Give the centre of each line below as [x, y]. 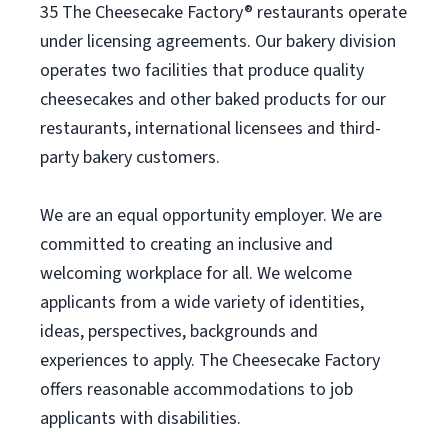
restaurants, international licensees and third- [210, 128]
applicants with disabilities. [140, 418]
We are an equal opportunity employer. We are [211, 215]
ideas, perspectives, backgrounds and [179, 331]
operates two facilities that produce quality [202, 70]
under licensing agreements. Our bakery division [218, 41]
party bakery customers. [130, 157]
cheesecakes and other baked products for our [213, 99]
